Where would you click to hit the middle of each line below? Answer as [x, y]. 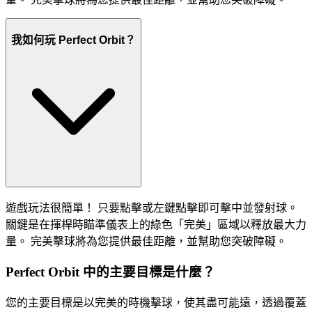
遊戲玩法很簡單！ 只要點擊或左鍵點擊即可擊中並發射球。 [152, 208]
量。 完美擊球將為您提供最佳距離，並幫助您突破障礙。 [146, 241]
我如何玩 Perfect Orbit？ [73, 40]
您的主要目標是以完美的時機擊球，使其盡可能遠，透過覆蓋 [156, 303]
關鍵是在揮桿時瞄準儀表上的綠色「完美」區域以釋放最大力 [156, 224]
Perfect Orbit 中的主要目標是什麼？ [110, 272]
